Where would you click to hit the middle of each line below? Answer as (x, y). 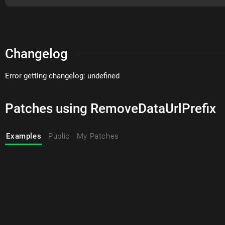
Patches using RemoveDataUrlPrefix (111, 108)
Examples (24, 136)
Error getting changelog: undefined (63, 76)
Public (59, 136)
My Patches (98, 136)
